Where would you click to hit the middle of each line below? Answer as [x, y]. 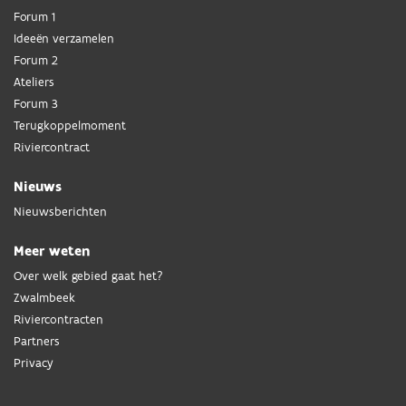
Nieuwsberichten [60, 213]
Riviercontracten [58, 320]
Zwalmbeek [44, 299]
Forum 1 [34, 18]
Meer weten [52, 252]
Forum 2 [36, 61]
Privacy [34, 364]
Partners [37, 342]
